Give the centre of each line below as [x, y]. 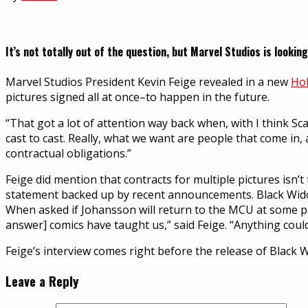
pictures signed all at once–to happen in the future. [137, 97]
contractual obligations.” [68, 154]
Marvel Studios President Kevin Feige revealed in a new [148, 82]
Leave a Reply [42, 281]
